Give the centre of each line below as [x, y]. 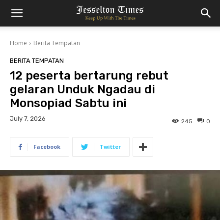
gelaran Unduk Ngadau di [82, 89]
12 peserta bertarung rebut [89, 76]
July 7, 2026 [28, 119]
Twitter [110, 147]
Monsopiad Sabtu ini [68, 103]
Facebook [47, 147]
